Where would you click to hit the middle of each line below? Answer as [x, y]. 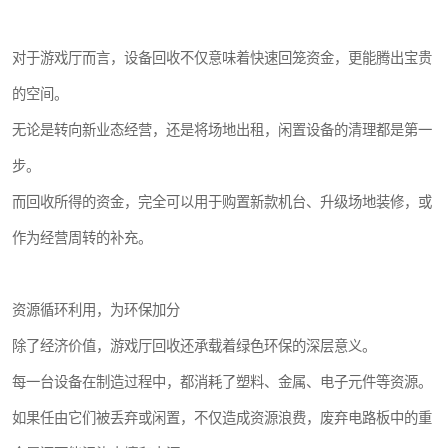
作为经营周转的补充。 [82, 237]
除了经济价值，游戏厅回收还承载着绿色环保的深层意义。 [194, 345]
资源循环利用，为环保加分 [96, 309]
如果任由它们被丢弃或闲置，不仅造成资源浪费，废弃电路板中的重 [222, 417]
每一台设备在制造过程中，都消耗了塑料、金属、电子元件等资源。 [222, 381]
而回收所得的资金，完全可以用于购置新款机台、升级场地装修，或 [222, 201]
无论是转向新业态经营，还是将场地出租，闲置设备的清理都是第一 [222, 129]
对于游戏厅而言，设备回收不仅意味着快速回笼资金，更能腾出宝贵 [222, 57]
